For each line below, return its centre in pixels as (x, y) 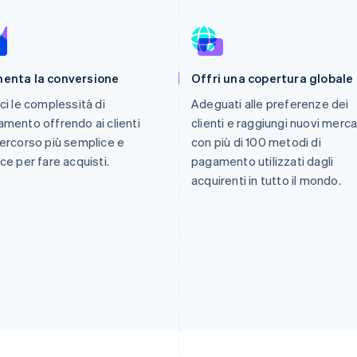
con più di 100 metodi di (256, 142)
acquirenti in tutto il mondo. (266, 180)
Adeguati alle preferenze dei (270, 104)
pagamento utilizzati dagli (263, 161)
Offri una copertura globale (273, 78)
